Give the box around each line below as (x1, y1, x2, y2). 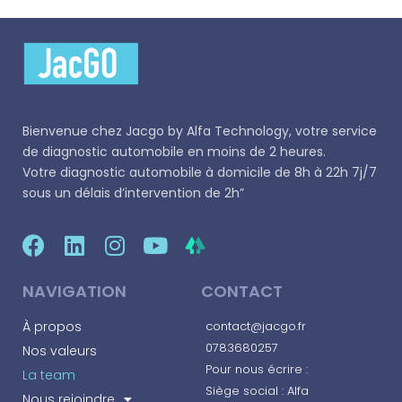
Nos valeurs (22, 341, 97, 360)
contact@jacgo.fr (205, 317, 306, 335)
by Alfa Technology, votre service (164, 121, 377, 140)
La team (22, 365, 75, 384)
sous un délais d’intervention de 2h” (22, 183, 244, 202)
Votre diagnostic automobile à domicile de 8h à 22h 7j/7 (22, 162, 377, 181)
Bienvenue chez (22, 121, 126, 140)
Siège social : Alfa (205, 381, 309, 399)
